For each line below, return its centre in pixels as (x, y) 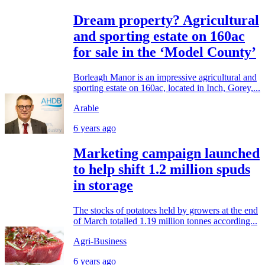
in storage (103, 185)
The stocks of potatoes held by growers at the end (166, 210)
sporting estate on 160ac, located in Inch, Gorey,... (167, 88)
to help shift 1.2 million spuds (162, 169)
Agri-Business (100, 241)
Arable (86, 108)
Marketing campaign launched (167, 153)
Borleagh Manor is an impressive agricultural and (165, 77)
